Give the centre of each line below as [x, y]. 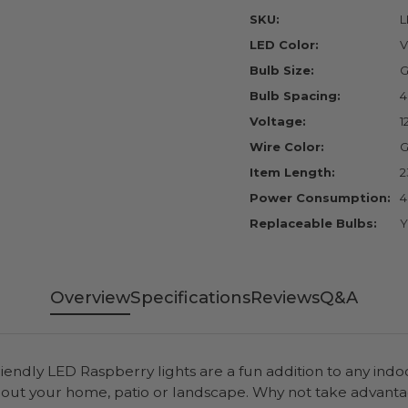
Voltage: [278, 121]
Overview [90, 297]
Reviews [285, 297]
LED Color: [284, 44]
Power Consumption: [320, 197]
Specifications [190, 297]
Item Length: [292, 172]
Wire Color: [287, 146]
